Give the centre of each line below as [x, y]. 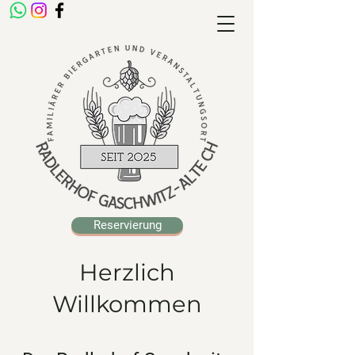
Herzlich [127, 272]
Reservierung [127, 225]
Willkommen [127, 304]
